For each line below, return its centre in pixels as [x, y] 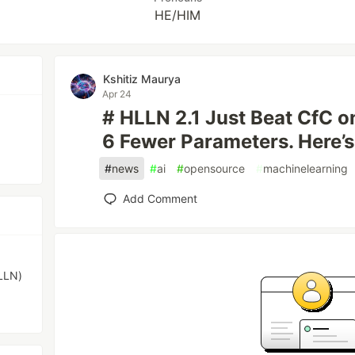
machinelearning [306, 168]
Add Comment [160, 198]
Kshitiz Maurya [142, 79]
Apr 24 [117, 94]
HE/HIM [177, 15]
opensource [215, 168]
